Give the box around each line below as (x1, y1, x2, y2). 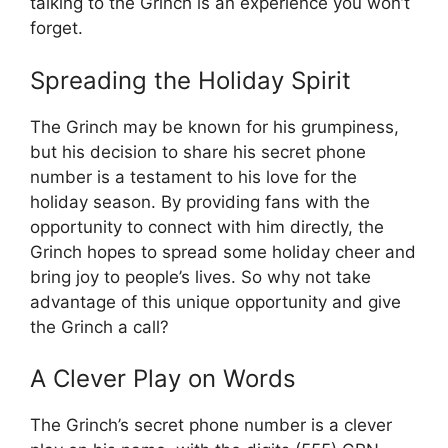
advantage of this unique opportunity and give (30, 291, 401, 312)
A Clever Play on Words (30, 364, 296, 394)
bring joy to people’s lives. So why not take (30, 266, 371, 287)
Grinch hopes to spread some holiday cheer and (30, 241, 416, 262)
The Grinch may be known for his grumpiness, (30, 116, 399, 137)
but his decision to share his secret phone (30, 141, 366, 162)
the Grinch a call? (30, 316, 169, 337)
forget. (30, 18, 83, 39)
